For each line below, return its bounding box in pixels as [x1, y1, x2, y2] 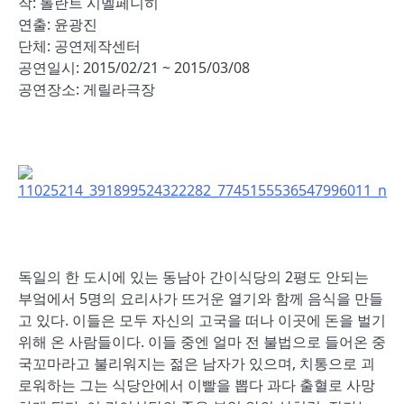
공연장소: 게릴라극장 [18, 79, 155, 99]
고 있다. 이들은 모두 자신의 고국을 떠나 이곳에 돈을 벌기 [18, 310, 386, 330]
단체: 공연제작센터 [18, 36, 141, 56]
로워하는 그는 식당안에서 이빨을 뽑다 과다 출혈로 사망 [18, 375, 375, 395]
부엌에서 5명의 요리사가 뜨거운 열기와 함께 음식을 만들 [18, 289, 383, 308]
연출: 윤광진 [18, 14, 97, 34]
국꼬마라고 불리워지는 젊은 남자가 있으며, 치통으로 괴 [18, 353, 375, 373]
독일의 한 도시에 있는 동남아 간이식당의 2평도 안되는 [18, 267, 369, 287]
